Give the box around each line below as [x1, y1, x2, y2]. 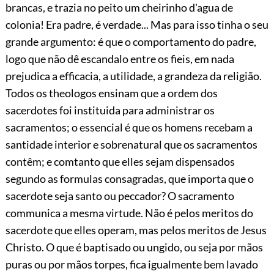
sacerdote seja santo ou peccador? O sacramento [5, 188, 234, 202]
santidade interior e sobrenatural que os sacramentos [5, 137, 257, 151]
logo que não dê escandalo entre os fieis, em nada [5, 51, 234, 65]
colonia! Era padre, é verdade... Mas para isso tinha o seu [5, 17, 268, 31]
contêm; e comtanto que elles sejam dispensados [5, 154, 235, 168]
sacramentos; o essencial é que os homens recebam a [5, 120, 253, 134]
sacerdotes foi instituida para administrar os [5, 103, 215, 117]
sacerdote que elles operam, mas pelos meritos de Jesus [5, 223, 267, 237]
